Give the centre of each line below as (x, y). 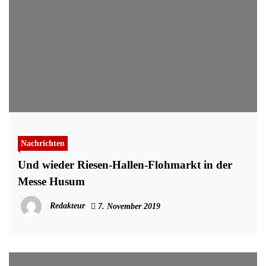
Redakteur (67, 205)
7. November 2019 (128, 207)
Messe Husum (51, 182)
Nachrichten (43, 143)
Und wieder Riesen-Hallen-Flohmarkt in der (125, 165)
